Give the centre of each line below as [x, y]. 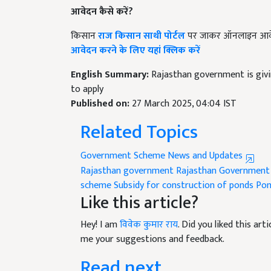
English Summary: [111, 60]
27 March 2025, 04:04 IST [184, 89]
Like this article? [139, 188]
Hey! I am [100, 210]
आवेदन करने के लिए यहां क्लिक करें [135, 36]
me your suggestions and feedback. [152, 224]
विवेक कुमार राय [149, 210]
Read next [121, 253]
